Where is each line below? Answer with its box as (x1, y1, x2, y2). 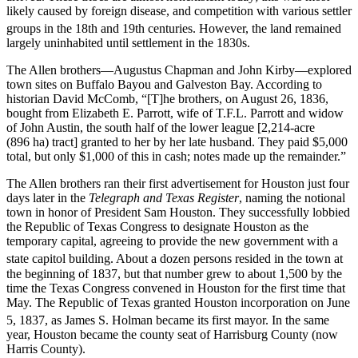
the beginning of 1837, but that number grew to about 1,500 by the (6, 266, 342, 280)
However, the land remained (196, 22, 341, 36)
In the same (268, 313, 329, 328)
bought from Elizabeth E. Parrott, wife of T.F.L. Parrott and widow (6, 106, 344, 121)
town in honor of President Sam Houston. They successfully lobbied (6, 205, 350, 220)
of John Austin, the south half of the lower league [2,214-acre (6, 121, 315, 135)
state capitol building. (6, 252, 113, 266)
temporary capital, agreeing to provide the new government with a (6, 234, 338, 249)
